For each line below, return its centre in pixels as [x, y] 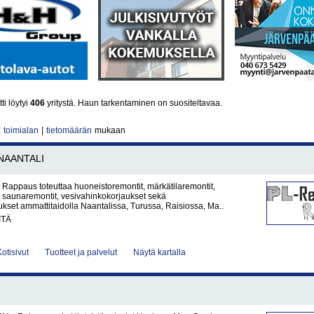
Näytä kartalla [159, 252]
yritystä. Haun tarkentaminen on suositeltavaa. [134, 103]
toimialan [21, 130]
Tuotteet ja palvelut [81, 252]
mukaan [109, 130]
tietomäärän [69, 130]
